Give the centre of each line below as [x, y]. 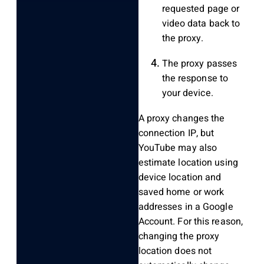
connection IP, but [176, 133]
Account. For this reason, [191, 222]
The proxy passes [199, 64]
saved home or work [181, 192]
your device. [187, 93]
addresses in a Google [186, 207]
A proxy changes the [181, 119]
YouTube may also [178, 148]
